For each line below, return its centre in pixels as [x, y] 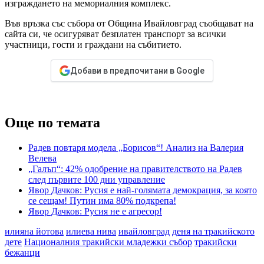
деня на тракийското [213, 232]
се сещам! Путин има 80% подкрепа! [102, 201]
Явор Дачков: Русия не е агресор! [95, 212]
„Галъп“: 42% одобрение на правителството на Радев [135, 169]
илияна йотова [34, 232]
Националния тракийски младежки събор [108, 242]
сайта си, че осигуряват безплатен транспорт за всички [115, 34]
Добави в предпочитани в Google [137, 71]
